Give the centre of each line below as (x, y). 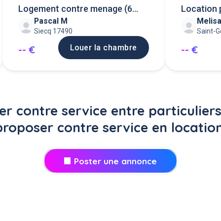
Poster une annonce (116, 161)
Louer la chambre (103, 48)
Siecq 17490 (54, 31)
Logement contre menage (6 (75, 9)
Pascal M (51, 21)
